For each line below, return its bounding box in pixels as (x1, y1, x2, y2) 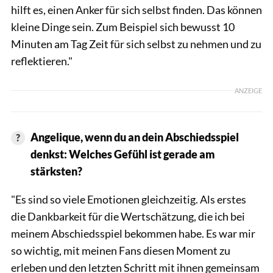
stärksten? (30, 164, 82, 178)
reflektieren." (11, 54, 73, 68)
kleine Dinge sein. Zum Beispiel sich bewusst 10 (11, 19, 235, 34)
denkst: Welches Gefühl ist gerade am (30, 147, 215, 161)
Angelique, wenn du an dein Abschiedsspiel (30, 130, 239, 144)
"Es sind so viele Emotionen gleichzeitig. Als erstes (11, 192, 246, 206)
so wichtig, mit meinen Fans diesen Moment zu (11, 243, 230, 257)
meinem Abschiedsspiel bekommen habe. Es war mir (11, 226, 255, 240)
